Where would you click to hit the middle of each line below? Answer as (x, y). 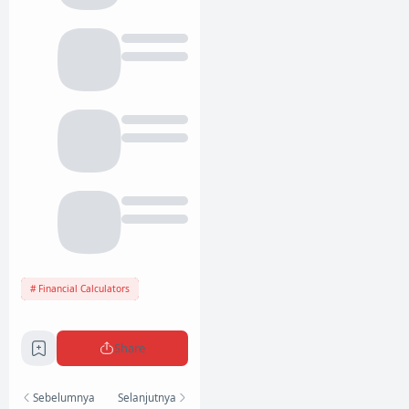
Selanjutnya (147, 397)
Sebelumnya (64, 397)
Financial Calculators (84, 289)
